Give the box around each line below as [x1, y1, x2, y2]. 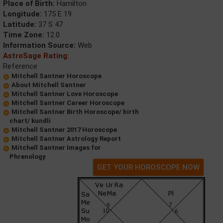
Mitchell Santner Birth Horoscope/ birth [11, 108, 139, 115]
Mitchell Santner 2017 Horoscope [11, 125, 117, 133]
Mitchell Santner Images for [11, 143, 101, 151]
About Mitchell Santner [11, 81, 86, 89]
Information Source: [3, 40, 76, 50]
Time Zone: [3, 30, 44, 39]
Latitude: [3, 19, 36, 29]
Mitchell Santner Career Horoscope [11, 99, 124, 107]
